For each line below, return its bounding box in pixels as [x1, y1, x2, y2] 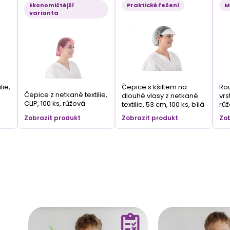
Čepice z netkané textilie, [24, 89, 108, 100]
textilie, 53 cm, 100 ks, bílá [122, 99, 205, 109]
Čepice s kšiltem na [122, 82, 187, 92]
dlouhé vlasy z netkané [122, 90, 199, 101]
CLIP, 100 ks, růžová [24, 98, 86, 108]
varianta [29, 8, 59, 17]
